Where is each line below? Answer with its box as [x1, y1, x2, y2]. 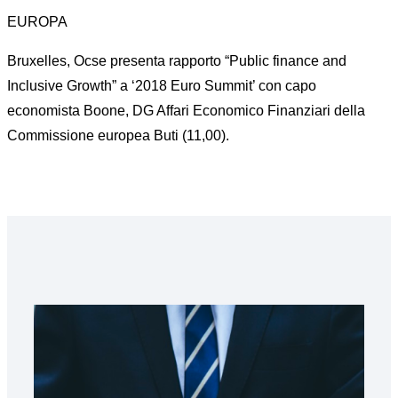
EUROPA [7, 14, 68, 29]
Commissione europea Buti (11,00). [7, 128, 229, 143]
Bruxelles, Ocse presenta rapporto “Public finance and [7, 53, 346, 68]
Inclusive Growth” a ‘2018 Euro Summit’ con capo [7, 78, 316, 93]
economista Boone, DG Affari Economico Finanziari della [7, 103, 365, 118]
